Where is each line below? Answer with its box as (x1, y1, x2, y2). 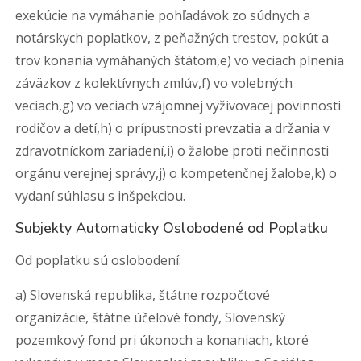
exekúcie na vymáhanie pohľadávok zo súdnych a (15, 6, 311, 24)
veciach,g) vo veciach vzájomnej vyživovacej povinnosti (15, 97, 342, 114)
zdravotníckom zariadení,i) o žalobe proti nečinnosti (15, 142, 330, 160)
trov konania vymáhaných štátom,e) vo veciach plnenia (15, 52, 345, 69)
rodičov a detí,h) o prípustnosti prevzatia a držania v (15, 119, 330, 137)
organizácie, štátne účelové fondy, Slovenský (15, 309, 286, 326)
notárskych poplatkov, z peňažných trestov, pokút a (15, 29, 330, 47)
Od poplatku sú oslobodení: (15, 251, 182, 269)
